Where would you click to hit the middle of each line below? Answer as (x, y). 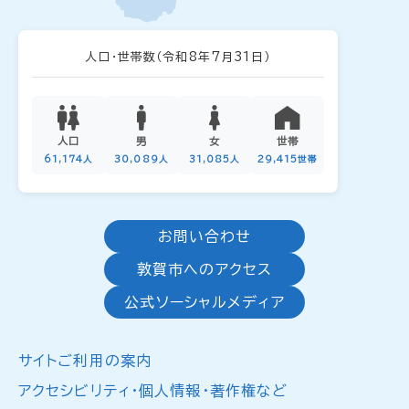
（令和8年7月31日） (214, 57)
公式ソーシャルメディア (204, 302)
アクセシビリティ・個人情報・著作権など (153, 391)
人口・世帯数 (121, 57)
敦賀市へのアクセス (204, 269)
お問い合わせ (204, 236)
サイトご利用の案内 (85, 361)
